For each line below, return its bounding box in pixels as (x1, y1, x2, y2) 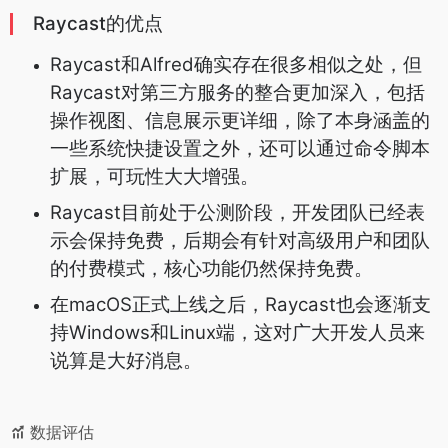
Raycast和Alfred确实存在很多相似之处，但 (50, 53, 422, 77)
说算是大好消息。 (50, 349, 202, 373)
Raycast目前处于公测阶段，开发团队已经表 (50, 201, 425, 225)
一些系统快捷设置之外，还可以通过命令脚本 (50, 137, 430, 161)
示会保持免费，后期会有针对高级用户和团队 (50, 229, 430, 253)
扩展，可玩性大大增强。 (50, 165, 259, 189)
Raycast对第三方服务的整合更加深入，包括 (50, 81, 425, 105)
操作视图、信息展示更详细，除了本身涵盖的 (50, 109, 430, 133)
